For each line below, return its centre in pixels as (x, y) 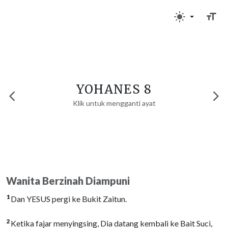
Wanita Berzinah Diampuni (68, 181)
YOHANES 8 (114, 89)
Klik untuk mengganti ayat (114, 103)
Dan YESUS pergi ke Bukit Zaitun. (69, 199)
